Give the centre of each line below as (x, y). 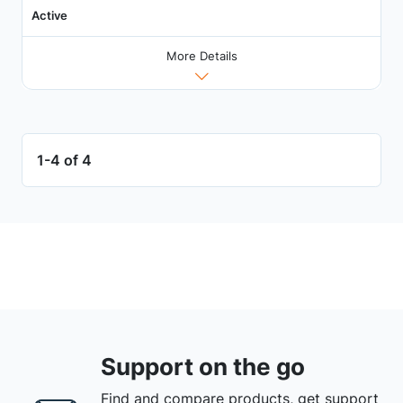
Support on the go (203, 366)
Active (49, 15)
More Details (201, 55)
